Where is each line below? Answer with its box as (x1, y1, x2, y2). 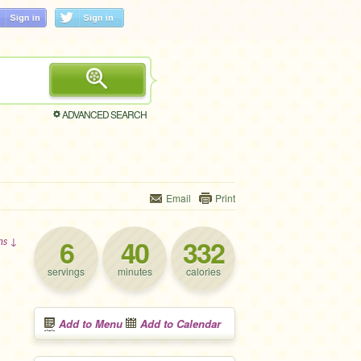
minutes (117, 264, 152, 278)
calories (185, 264, 221, 278)
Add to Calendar (140, 316, 221, 331)
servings (48, 264, 85, 278)
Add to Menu (59, 316, 122, 331)
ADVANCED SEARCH (62, 107, 147, 121)
